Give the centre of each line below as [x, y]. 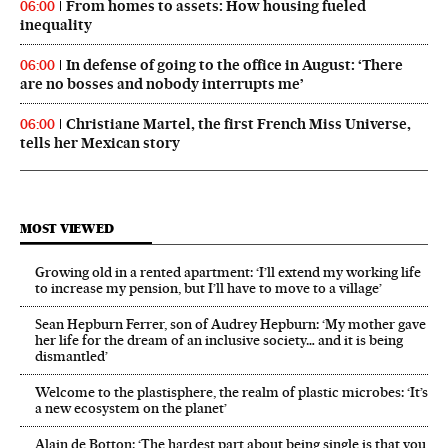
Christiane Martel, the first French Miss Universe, [238, 124]
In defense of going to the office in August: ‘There [234, 65]
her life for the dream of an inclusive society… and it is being [219, 340]
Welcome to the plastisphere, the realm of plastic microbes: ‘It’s [231, 392]
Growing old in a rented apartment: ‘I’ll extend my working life [228, 272]
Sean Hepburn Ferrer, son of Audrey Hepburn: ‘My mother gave [230, 324]
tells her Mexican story [100, 143]
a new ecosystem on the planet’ [131, 408]
